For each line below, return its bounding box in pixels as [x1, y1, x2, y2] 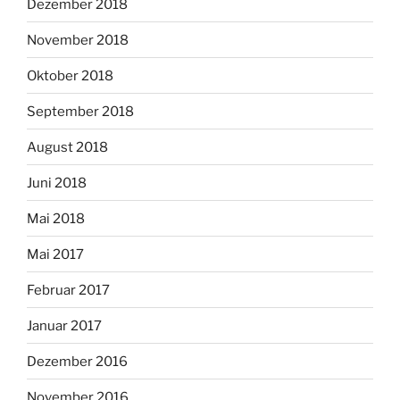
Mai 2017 [27, 246, 84, 262]
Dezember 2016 [27, 353, 128, 370]
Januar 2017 [27, 317, 102, 334]
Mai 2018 [27, 210, 85, 227]
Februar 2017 [27, 281, 110, 298]
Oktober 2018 [27, 67, 113, 84]
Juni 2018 [27, 174, 87, 191]
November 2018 [27, 31, 129, 48]
